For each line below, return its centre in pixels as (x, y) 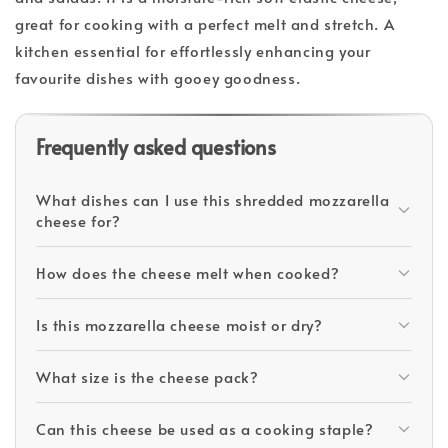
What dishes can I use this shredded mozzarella (213, 199)
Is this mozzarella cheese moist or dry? (179, 324)
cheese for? (78, 220)
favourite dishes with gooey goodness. (158, 77)
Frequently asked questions (156, 147)
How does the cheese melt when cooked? (188, 272)
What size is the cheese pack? (147, 376)
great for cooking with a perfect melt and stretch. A (205, 23)
